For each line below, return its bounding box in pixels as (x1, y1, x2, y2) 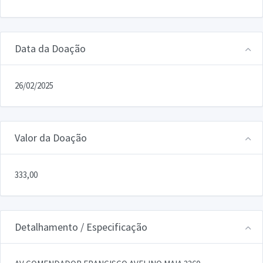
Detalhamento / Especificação (15, 220, 147, 234)
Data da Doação (15, 41, 86, 55)
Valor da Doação (15, 130, 87, 144)
